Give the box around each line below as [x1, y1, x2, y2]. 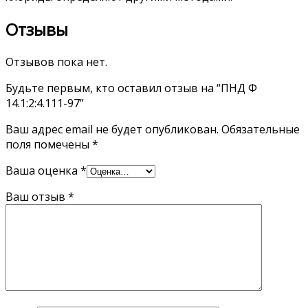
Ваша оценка [5, 163, 80, 179]
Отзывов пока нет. [5, 54, 107, 70]
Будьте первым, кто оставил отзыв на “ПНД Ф [5, 80, 257, 96]
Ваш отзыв [5, 189, 68, 205]
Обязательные [221, 122, 300, 137]
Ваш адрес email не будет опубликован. [5, 122, 219, 137]
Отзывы [5, 18, 68, 41]
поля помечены [5, 137, 92, 153]
